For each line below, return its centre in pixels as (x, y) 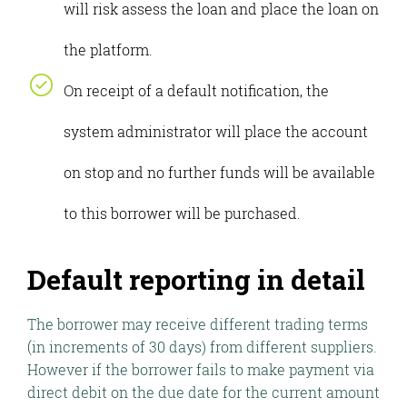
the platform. (108, 50)
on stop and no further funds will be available (219, 172)
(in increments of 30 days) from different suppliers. (202, 347)
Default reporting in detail (196, 279)
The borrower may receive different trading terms (198, 324)
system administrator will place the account (216, 131)
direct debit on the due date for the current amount (203, 392)
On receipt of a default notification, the (196, 90)
